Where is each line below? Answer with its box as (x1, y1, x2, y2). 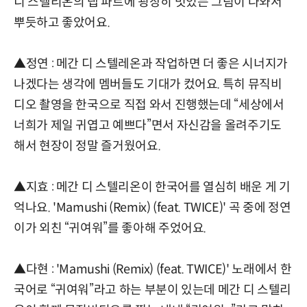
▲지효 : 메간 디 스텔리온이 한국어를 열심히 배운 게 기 (14, 180, 291, 195)
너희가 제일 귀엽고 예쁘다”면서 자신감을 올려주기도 (14, 118, 282, 134)
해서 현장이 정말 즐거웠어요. (14, 138, 161, 154)
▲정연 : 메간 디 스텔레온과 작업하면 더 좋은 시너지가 (14, 56, 288, 72)
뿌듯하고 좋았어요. (14, 15, 110, 31)
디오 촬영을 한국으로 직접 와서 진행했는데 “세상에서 (14, 97, 284, 113)
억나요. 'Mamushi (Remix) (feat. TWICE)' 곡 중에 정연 (14, 200, 291, 216)
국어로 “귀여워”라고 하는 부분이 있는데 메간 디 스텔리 (14, 282, 291, 298)
